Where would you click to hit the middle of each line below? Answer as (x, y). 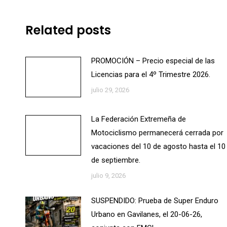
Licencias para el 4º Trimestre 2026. (151, 74)
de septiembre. (116, 160)
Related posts (68, 30)
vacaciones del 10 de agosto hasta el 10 (158, 146)
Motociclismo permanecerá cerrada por (157, 133)
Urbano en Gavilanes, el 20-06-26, (147, 214)
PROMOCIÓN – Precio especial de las (153, 61)
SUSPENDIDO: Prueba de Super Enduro (155, 201)
